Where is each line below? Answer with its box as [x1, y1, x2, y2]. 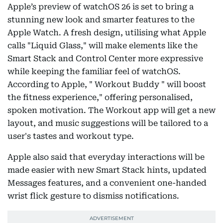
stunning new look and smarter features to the [7, 15, 195, 25]
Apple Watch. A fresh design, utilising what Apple [7, 28, 206, 38]
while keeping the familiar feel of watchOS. [7, 67, 181, 77]
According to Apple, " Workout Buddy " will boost [7, 80, 206, 90]
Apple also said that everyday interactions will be [7, 152, 205, 162]
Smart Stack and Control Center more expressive [7, 54, 203, 64]
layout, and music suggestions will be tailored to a [7, 118, 208, 128]
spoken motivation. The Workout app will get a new [7, 106, 216, 115]
